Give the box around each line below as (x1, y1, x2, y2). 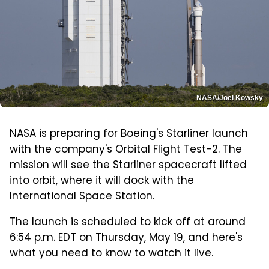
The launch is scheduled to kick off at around (10, 214, 246, 232)
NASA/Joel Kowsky (196, 94, 263, 103)
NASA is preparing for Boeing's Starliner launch (10, 126, 248, 144)
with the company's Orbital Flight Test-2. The (10, 142, 242, 159)
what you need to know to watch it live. (10, 246, 213, 263)
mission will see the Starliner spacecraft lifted (10, 157, 247, 175)
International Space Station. (10, 189, 154, 206)
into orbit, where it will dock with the (10, 173, 194, 190)
